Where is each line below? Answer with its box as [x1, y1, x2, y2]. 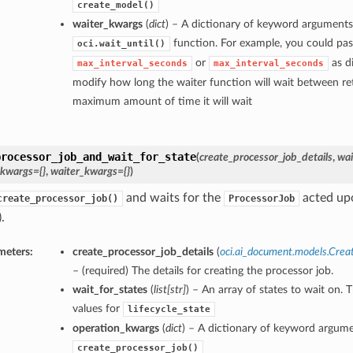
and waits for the [122, 191, 224, 205]
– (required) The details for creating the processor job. [72, 265, 333, 277]
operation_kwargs [72, 322, 159, 335]
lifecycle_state [127, 304, 210, 315]
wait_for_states [72, 284, 147, 296]
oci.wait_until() [76, 39, 165, 50]
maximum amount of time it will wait [72, 95, 252, 108]
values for [72, 303, 123, 315]
